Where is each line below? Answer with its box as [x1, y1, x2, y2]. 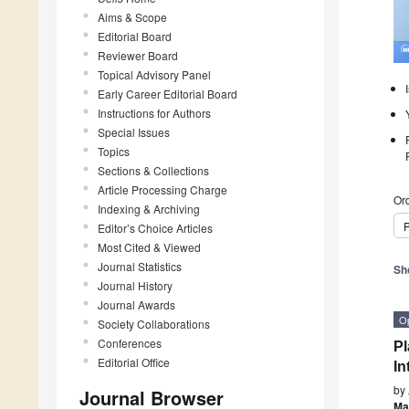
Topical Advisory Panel [98, 66, 211, 82]
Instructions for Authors [98, 104, 211, 121]
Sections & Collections [98, 162, 209, 178]
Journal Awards [98, 296, 175, 312]
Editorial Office [98, 353, 170, 370]
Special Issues [98, 123, 170, 140]
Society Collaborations [98, 315, 210, 331]
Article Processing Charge [98, 181, 227, 197]
